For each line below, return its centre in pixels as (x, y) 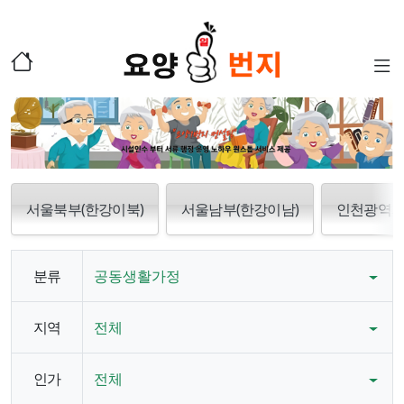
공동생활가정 (138, 275)
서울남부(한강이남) (240, 209)
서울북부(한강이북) (85, 209)
